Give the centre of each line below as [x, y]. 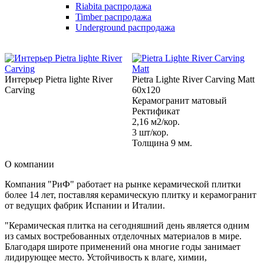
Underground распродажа [125, 27]
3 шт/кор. [150, 132]
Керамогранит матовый [179, 100]
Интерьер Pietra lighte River [59, 79]
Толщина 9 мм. [162, 143]
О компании [29, 164]
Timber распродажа [113, 17]
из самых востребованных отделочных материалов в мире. [123, 236]
